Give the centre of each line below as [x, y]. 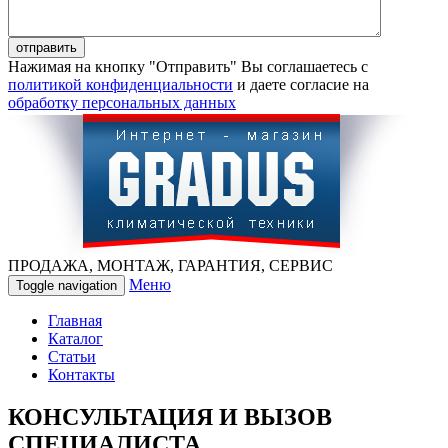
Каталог [75, 338]
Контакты [81, 374]
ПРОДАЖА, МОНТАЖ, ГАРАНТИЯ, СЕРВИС [170, 265]
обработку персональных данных [122, 102]
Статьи [72, 356]
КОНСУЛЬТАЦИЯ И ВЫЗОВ [170, 416]
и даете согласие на [301, 84]
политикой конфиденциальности [120, 84]
